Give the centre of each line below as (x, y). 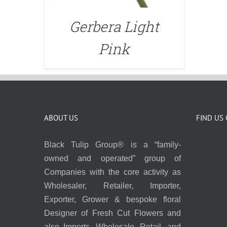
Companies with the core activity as (112, 172)
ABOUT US (61, 118)
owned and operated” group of (112, 158)
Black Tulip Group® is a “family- (112, 145)
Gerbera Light (115, 27)
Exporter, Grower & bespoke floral (112, 199)
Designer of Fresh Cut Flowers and (112, 213)
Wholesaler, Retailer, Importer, (112, 186)
